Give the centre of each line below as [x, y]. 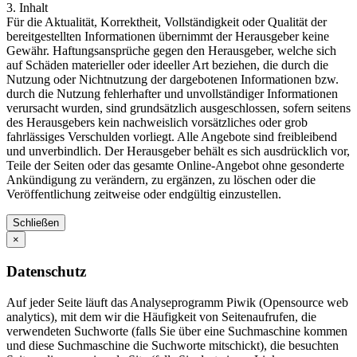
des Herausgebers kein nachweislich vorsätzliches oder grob [157, 123]
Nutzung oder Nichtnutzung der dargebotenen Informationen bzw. [173, 80]
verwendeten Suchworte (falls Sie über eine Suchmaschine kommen [177, 331]
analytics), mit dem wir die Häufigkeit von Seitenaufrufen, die [161, 316]
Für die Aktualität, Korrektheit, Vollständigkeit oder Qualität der [167, 22]
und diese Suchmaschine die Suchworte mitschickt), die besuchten [173, 345]
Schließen [36, 223]
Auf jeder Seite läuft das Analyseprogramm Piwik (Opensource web [177, 302]
